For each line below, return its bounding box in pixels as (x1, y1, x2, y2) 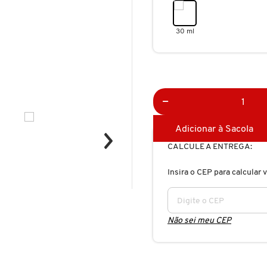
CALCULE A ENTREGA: (167, 142, 252, 151)
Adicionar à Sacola (175, 124, 253, 134)
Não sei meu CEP (167, 216, 231, 225)
